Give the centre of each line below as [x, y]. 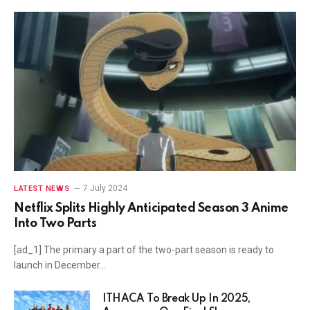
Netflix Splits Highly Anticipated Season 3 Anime [151, 208]
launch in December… [60, 265]
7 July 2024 [106, 188]
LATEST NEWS [42, 188]
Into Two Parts [55, 223]
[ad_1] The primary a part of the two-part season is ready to [144, 249]
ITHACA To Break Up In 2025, [176, 299]
